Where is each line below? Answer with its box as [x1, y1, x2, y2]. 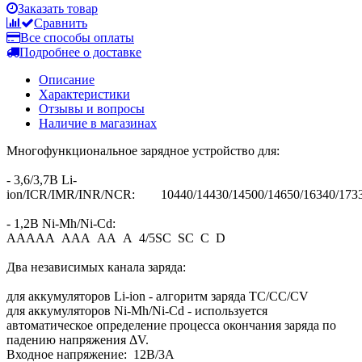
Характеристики [39, 86, 130, 101]
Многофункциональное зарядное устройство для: [6, 143, 280, 158]
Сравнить [34, 15, 87, 30]
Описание [39, 72, 95, 86]
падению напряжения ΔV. [6, 332, 149, 347]
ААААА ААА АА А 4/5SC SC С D [6, 230, 225, 245]
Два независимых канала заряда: [6, 259, 186, 274]
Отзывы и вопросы [39, 101, 145, 116]
